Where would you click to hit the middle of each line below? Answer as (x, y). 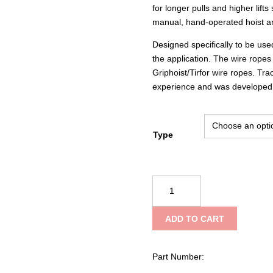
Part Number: (178, 257)
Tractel (165, 181)
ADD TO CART (195, 218)
